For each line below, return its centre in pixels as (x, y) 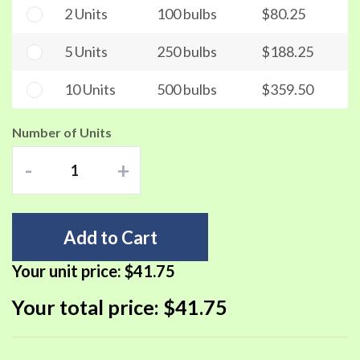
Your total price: (88, 307)
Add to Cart (110, 237)
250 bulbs (187, 51)
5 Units (86, 51)
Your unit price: (68, 271)
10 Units (90, 89)
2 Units (86, 14)
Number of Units (62, 132)
